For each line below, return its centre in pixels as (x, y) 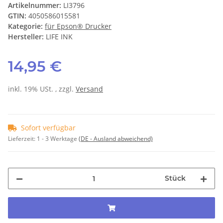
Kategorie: (26, 26)
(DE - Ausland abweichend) (116, 139)
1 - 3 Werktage (58, 139)
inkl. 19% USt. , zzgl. (42, 89)
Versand (89, 89)
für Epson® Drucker (78, 26)
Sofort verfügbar (48, 128)
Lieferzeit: (22, 139)
